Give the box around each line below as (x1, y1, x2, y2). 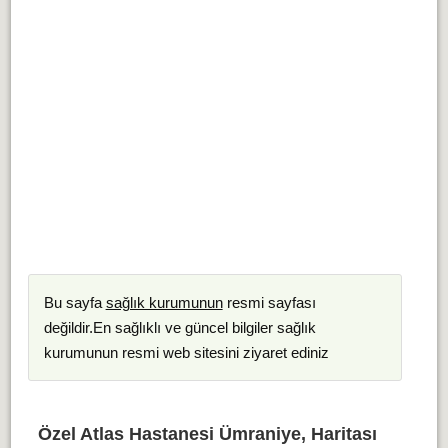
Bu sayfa (43, 294, 106, 311)
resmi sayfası (222, 294, 316, 311)
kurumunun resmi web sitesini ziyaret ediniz (43, 344, 329, 361)
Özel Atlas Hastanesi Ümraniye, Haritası (37, 424, 377, 444)
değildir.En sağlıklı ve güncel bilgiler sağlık (43, 319, 316, 336)
